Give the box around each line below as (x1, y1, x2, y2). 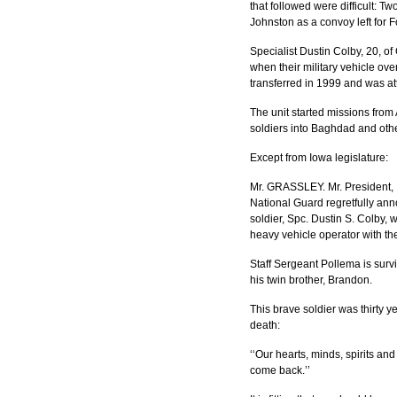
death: (250, 319, 280, 331)
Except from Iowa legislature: (250, 152, 388, 164)
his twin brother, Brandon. (250, 274, 372, 286)
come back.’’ (250, 364, 310, 377)
